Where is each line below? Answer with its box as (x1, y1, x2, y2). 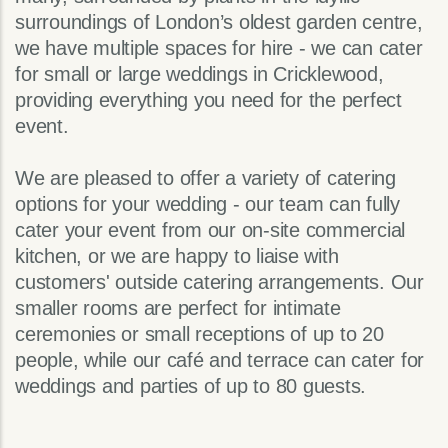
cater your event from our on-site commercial (15, 219, 405, 242)
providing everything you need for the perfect (15, 89, 402, 112)
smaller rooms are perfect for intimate (15, 297, 341, 320)
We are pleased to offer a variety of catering (15, 167, 396, 190)
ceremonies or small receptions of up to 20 (15, 323, 384, 346)
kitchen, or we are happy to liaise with (15, 245, 339, 268)
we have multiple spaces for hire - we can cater (15, 37, 423, 60)
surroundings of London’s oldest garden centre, (15, 11, 423, 34)
